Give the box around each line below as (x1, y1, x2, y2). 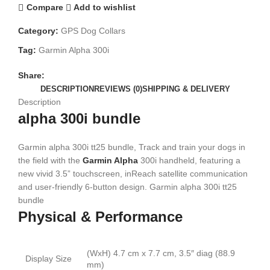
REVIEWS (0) (93, 84, 142, 93)
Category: (18, 25, 58, 36)
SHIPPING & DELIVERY (142, 84, 230, 93)
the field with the (18, 155, 83, 165)
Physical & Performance (18, 208, 183, 225)
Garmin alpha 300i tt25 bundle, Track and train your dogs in (18, 142, 245, 152)
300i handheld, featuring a (138, 155, 240, 165)
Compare (26, 2, 63, 13)
